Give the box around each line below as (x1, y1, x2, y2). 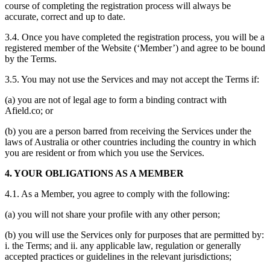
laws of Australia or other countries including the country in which (5, 137, 256, 148)
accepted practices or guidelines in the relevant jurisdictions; (5, 251, 231, 262)
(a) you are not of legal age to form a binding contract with (5, 95, 227, 105)
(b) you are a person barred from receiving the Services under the (5, 126, 251, 137)
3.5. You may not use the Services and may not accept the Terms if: (5, 74, 259, 85)
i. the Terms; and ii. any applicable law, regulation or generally (5, 240, 241, 251)
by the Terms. (5, 54, 57, 64)
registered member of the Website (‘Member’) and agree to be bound (5, 43, 265, 54)
